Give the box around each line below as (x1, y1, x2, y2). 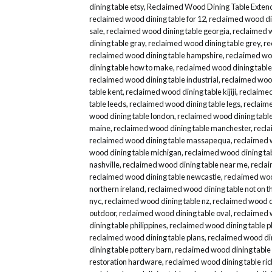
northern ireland (89, 184, 144, 194)
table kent (89, 87, 123, 97)
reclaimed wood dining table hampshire (89, 50, 223, 61)
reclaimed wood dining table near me (123, 160, 248, 170)
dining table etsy (89, 2, 144, 12)
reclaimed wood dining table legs (129, 99, 240, 109)
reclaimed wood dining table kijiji (126, 87, 236, 97)
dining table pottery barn (89, 245, 172, 255)
